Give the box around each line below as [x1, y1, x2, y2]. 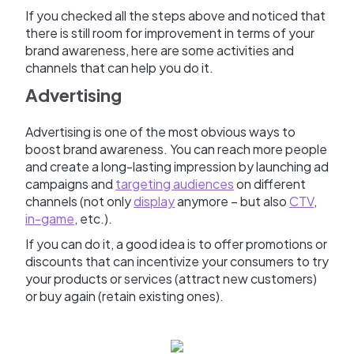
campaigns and [25, 175, 115, 193]
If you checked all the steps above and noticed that [25, 7, 326, 24]
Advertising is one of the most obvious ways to [25, 123, 296, 141]
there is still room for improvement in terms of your [25, 24, 314, 42]
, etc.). [74, 210, 112, 228]
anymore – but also [175, 193, 289, 210]
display [134, 193, 175, 210]
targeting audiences [115, 175, 234, 193]
